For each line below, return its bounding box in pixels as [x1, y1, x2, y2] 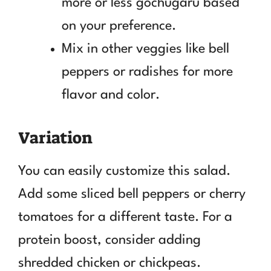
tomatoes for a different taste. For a [18, 210, 232, 224]
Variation [18, 126, 93, 149]
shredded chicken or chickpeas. [18, 256, 201, 270]
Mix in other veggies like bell [62, 42, 229, 56]
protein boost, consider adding [18, 233, 201, 247]
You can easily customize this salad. [18, 164, 230, 178]
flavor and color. [62, 88, 160, 102]
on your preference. [62, 19, 176, 33]
